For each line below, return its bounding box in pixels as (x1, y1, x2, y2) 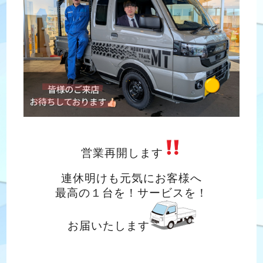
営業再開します (81, 146, 163, 159)
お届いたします (67, 219, 150, 232)
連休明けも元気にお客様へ (61, 171, 202, 184)
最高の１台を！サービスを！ (55, 186, 208, 199)
